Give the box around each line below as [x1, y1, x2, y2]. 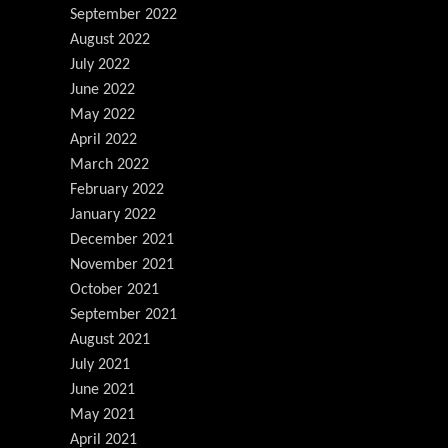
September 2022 [70, 6, 177, 23]
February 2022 [70, 181, 164, 198]
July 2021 [70, 356, 130, 373]
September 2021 [70, 306, 177, 323]
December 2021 [70, 231, 174, 248]
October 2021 [70, 281, 159, 298]
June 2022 [70, 81, 135, 98]
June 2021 [70, 381, 135, 398]
